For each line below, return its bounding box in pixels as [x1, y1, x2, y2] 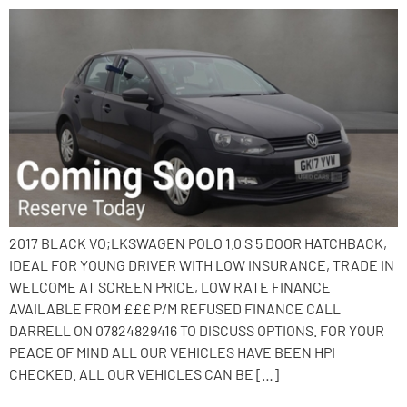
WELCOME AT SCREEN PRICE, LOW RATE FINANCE [9, 278, 331, 296]
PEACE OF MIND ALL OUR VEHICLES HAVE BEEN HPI [9, 343, 335, 362]
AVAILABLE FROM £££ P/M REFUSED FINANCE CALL [9, 300, 341, 318]
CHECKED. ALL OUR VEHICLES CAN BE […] [9, 365, 279, 383]
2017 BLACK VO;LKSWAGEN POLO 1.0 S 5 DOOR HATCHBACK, [9, 234, 387, 253]
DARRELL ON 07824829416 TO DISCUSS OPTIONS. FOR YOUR [9, 322, 384, 340]
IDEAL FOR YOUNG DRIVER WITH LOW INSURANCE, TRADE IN [9, 256, 394, 274]
